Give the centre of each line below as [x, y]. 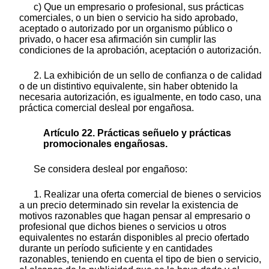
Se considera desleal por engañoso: [110, 169]
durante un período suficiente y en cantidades [116, 248]
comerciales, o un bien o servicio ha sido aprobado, [128, 17]
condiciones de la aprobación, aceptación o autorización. [140, 50]
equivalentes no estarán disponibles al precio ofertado [134, 237]
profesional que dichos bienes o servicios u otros [123, 226]
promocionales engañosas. [105, 144]
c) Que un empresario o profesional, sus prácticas [139, 7]
